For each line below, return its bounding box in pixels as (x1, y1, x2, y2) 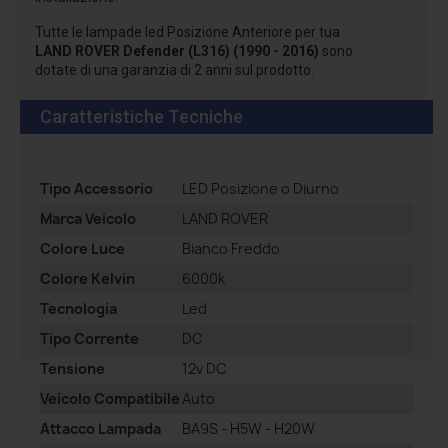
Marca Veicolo (40, 209, 136, 229)
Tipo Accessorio (40, 179, 153, 199)
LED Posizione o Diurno (182, 179, 339, 199)
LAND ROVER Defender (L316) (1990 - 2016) (35, 43, 322, 60)
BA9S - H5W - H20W (182, 419, 315, 439)
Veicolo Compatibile (40, 389, 180, 409)
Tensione (40, 359, 105, 379)
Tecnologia (40, 299, 117, 319)
